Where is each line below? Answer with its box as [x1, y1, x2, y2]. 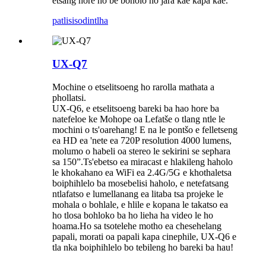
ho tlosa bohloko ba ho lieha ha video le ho [52, 210, 213, 220]
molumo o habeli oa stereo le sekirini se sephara [52, 145, 230, 156]
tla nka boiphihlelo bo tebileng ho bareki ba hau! [52, 242, 233, 252]
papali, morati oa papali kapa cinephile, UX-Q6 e [52, 231, 236, 242]
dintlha [83, 15, 108, 26]
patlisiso [52, 15, 83, 26]
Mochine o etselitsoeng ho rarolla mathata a [52, 81, 214, 92]
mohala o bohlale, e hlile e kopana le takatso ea [52, 199, 228, 210]
